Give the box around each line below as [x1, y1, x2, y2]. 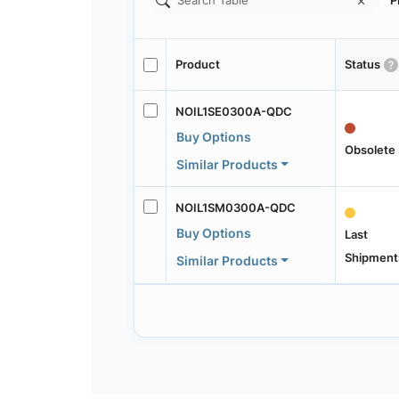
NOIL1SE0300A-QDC [175, 103, 292, 118]
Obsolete [344, 142, 395, 157]
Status [344, 57, 380, 72]
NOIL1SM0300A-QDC [175, 199, 296, 215]
